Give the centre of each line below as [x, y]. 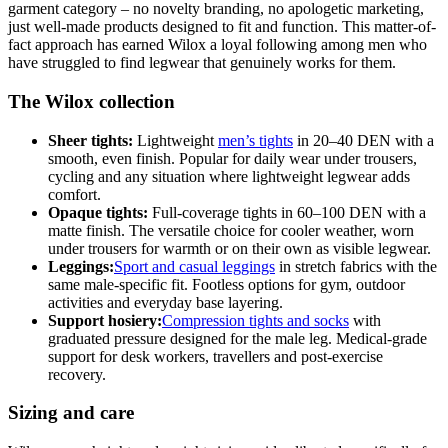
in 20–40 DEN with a [363, 140]
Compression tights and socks [255, 320]
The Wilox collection [91, 101]
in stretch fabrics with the [356, 266]
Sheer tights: [90, 140]
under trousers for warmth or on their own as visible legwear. [239, 248]
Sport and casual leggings [194, 266]
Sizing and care [71, 413]
